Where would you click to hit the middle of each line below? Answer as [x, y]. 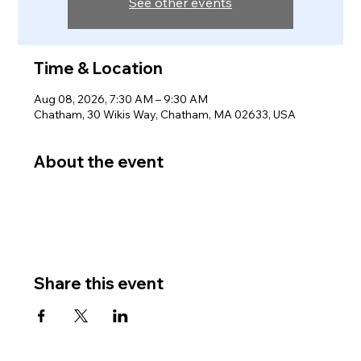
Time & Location [99, 68]
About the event [99, 162]
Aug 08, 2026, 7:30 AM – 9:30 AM [121, 99]
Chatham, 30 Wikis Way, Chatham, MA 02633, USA [165, 114]
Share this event [99, 283]
